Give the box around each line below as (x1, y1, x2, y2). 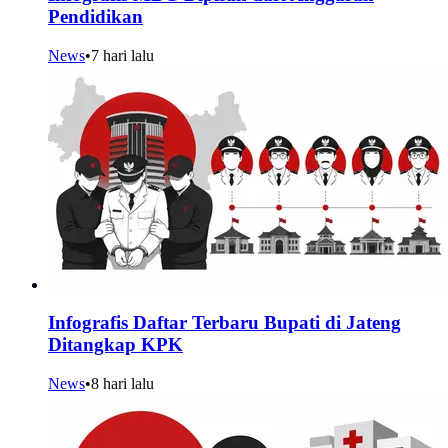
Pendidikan (48, 5, 143, 27)
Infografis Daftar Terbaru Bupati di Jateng (48, 312, 401, 334)
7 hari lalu (91, 46, 154, 64)
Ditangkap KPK (48, 334, 183, 356)
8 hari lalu (91, 374, 154, 392)
